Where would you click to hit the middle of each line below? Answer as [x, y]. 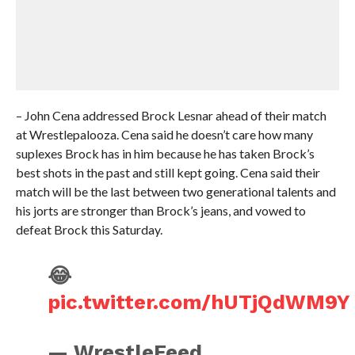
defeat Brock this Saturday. [89, 229]
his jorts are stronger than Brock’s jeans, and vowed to [160, 210]
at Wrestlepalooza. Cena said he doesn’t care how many [164, 134]
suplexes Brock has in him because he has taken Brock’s [165, 153]
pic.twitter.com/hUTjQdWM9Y [199, 302]
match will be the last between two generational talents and [176, 191]
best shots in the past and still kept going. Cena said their [168, 172]
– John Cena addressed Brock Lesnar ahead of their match [171, 115]
